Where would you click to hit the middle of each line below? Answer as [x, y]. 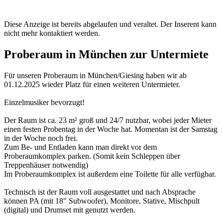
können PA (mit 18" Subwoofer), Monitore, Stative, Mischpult [102, 201]
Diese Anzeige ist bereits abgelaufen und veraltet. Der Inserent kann [110, 24]
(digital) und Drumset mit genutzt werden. [70, 210]
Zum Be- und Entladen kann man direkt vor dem [80, 147]
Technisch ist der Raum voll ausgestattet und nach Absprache [100, 192]
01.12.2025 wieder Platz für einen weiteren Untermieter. [92, 84]
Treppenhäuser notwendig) [46, 165]
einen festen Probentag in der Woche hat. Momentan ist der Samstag [111, 129]
